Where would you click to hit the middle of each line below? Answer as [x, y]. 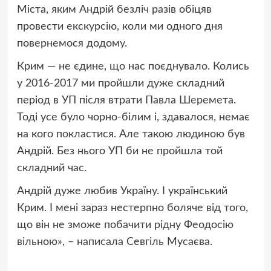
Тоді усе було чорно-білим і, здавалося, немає [133, 118]
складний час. [53, 168]
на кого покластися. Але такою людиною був [131, 135]
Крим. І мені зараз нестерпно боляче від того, [132, 208]
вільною [37, 242]
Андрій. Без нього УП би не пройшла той [119, 152]
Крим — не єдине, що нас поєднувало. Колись [133, 67]
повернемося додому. [72, 44]
